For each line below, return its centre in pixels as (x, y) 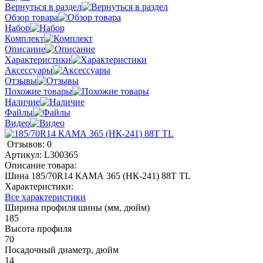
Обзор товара (31, 17)
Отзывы (21, 80)
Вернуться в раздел (43, 6)
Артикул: (24, 154)
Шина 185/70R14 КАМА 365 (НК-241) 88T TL (98, 176)
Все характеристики (45, 197)
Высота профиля (38, 228)
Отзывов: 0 (29, 144)
